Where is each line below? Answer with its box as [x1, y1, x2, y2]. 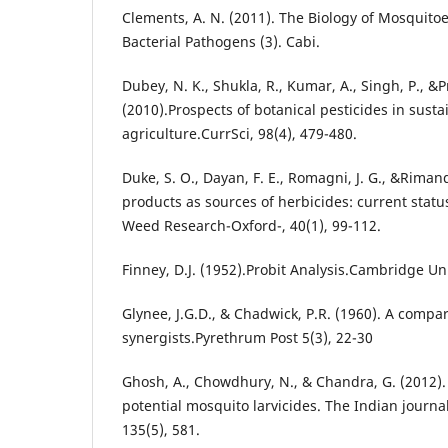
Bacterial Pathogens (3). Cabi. [122, 31, 320, 51]
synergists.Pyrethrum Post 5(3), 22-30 [122, 327, 373, 347]
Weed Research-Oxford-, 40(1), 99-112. [122, 215, 381, 235]
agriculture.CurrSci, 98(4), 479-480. [122, 123, 357, 143]
